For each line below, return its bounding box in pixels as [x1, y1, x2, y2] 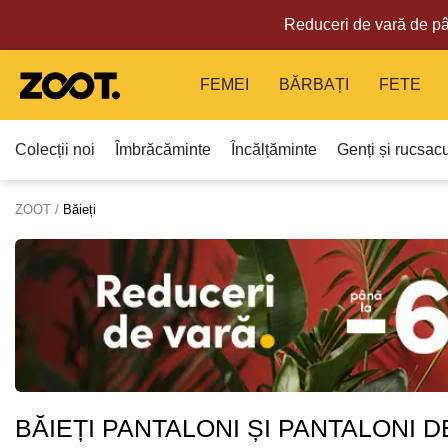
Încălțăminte [231, 141, 317, 158]
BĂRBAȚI [279, 76, 349, 93]
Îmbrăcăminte [115, 141, 211, 158]
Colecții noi [15, 141, 95, 158]
